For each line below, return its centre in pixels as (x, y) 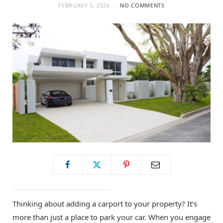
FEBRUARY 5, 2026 (84, 5)
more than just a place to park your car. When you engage (111, 217)
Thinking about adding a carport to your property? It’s (105, 203)
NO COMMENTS (142, 5)
